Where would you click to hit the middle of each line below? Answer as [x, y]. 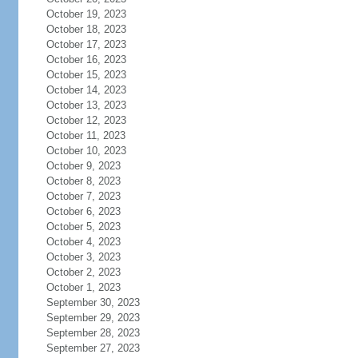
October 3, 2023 [83, 257]
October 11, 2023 [86, 135]
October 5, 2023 [83, 227]
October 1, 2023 [83, 287]
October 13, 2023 [86, 105]
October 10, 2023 [86, 151]
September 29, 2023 [93, 318]
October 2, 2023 [83, 272]
